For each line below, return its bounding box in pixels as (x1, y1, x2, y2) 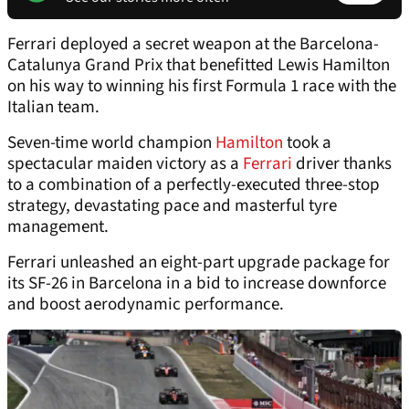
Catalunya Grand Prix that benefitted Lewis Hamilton (7, 53, 390, 79)
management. (7, 215, 109, 240)
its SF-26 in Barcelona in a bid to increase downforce (7, 271, 386, 297)
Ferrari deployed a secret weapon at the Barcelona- (7, 32, 379, 58)
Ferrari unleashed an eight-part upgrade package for (7, 250, 390, 276)
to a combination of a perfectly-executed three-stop (7, 173, 380, 198)
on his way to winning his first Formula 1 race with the (7, 74, 396, 100)
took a (283, 131, 331, 156)
